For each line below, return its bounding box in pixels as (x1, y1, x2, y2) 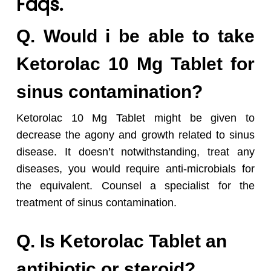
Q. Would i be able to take (16, 26, 255, 47)
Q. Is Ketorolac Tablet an (16, 231, 227, 252)
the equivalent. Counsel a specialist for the (16, 180, 255, 192)
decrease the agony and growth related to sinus (16, 129, 255, 142)
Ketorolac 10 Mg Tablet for (16, 54, 255, 74)
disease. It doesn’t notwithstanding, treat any (16, 146, 255, 158)
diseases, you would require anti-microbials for (16, 163, 255, 175)
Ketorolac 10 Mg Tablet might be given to (16, 112, 255, 125)
